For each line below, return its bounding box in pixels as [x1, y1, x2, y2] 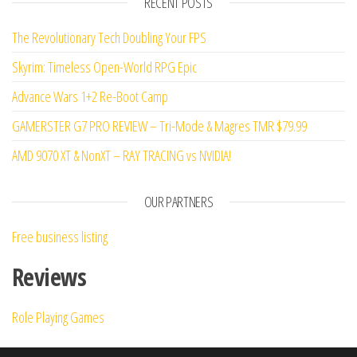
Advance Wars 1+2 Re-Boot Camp [12, 87, 168, 107]
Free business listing [12, 227, 108, 247]
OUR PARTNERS [143, 192, 214, 212]
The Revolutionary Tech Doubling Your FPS [12, 28, 206, 48]
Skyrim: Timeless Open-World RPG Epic [12, 57, 197, 77]
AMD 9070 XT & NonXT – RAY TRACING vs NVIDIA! [12, 146, 231, 166]
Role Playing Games [12, 308, 104, 328]
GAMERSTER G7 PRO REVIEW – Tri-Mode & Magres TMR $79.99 [12, 116, 307, 136]
